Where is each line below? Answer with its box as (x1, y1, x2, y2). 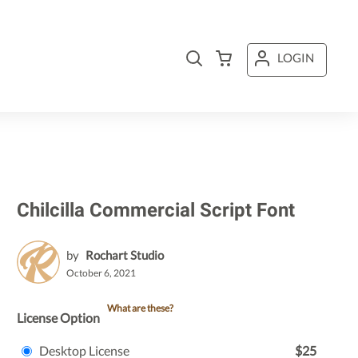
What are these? (107, 302, 173, 314)
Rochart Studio (86, 248, 164, 262)
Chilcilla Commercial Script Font (17, 199, 295, 221)
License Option (17, 310, 100, 325)
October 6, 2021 (66, 267, 136, 279)
